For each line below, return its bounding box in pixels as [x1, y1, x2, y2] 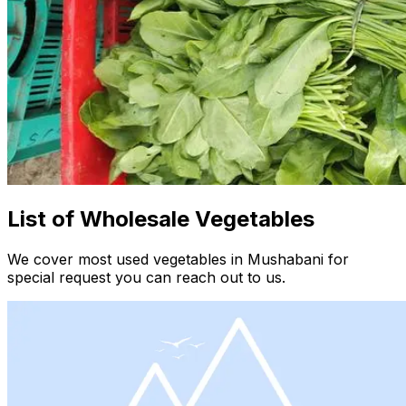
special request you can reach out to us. [7, 268, 285, 287]
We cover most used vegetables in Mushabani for [7, 250, 349, 269]
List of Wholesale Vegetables [7, 206, 314, 233]
